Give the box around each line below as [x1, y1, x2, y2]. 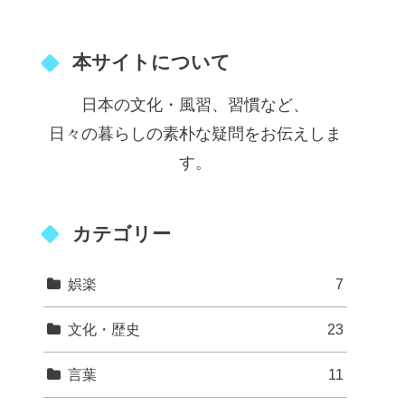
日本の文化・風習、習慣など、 [81, 96, 309, 115]
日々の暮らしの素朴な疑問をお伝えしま [49, 125, 342, 144]
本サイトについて [71, 52, 231, 74]
